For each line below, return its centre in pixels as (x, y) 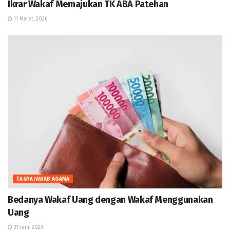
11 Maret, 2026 (30, 19)
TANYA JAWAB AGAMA (43, 179)
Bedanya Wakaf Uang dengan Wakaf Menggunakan (110, 199)
